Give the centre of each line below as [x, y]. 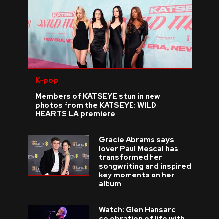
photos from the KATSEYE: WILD [96, 105]
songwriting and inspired [145, 166]
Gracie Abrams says [136, 140]
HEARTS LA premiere [75, 114]
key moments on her [136, 175]
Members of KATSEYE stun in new [98, 97]
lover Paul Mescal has [138, 149]
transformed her [130, 158]
